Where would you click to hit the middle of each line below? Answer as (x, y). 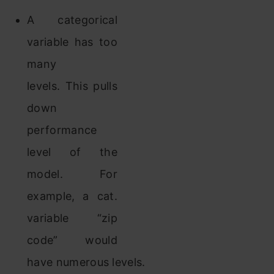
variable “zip (72, 218)
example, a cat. (72, 196)
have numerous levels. (86, 262)
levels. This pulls (72, 86)
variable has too (72, 42)
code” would (72, 240)
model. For (72, 174)
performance (62, 130)
